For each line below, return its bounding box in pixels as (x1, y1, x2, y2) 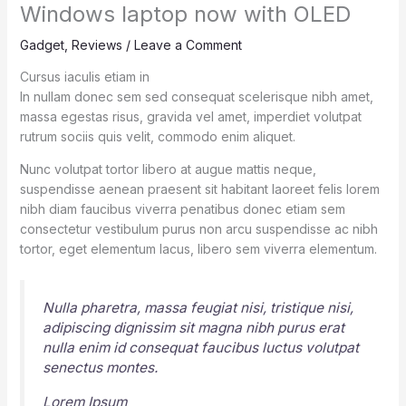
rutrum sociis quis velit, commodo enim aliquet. (19, 129, 295, 145)
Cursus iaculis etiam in (19, 69, 150, 85)
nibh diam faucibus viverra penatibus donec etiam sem (19, 201, 345, 217)
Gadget (19, 37, 64, 53)
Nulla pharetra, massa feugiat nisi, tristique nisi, (42, 299, 353, 317)
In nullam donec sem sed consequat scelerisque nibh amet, (19, 89, 373, 105)
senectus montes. (42, 359, 158, 377)
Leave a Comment (133, 37, 242, 53)
